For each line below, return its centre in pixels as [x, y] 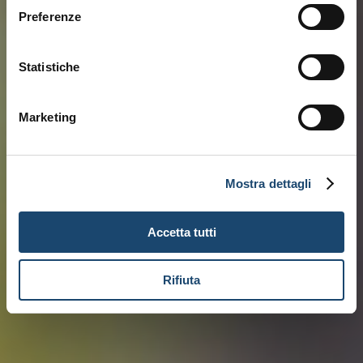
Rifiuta [181, 280]
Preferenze [50, 17]
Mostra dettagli [268, 183]
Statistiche [49, 67]
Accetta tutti [181, 232]
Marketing [47, 117]
